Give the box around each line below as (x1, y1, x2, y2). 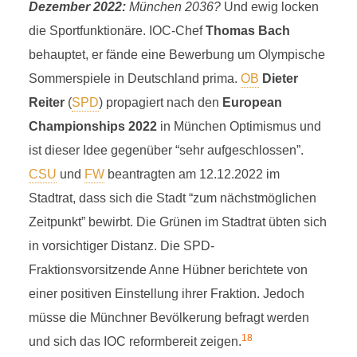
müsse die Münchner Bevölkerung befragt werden (28, 311, 309, 324)
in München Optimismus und (156, 120, 321, 133)
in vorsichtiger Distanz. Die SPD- (28, 239, 214, 253)
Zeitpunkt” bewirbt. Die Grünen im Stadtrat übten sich (28, 215, 327, 229)
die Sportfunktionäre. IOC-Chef (28, 24, 206, 37)
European (222, 96, 282, 109)
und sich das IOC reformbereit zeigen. (28, 335, 241, 348)
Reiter (28, 96, 65, 109)
